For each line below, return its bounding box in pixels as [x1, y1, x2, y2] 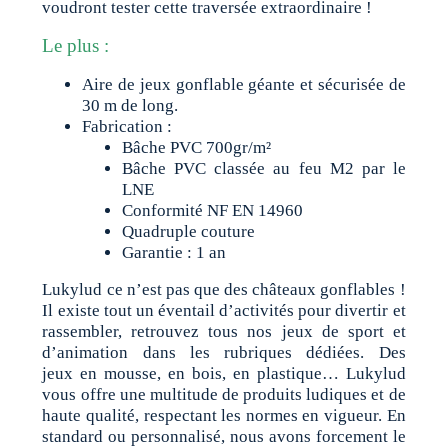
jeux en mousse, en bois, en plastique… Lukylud [42, 364, 406, 384]
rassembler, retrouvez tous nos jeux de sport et [42, 322, 406, 342]
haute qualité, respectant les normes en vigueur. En [42, 406, 406, 426]
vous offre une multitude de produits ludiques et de [42, 385, 406, 405]
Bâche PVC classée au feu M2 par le [122, 159, 406, 179]
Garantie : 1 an [122, 243, 227, 263]
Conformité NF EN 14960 [122, 201, 304, 221]
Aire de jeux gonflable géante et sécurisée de [82, 75, 406, 95]
